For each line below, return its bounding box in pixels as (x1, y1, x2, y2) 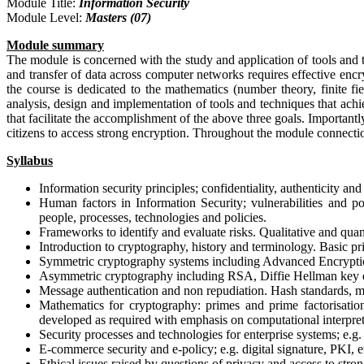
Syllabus (6, 154, 53, 168)
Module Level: (6, 11, 85, 25)
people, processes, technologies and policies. (39, 210, 266, 225)
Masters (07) (85, 11, 151, 25)
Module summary (6, 38, 104, 53)
